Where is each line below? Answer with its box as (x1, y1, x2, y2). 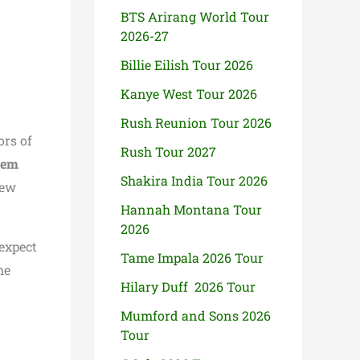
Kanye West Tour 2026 (121, 85, 260, 102)
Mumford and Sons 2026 (121, 307, 271, 324)
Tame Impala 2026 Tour (121, 249, 264, 266)
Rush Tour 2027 (121, 143, 216, 160)
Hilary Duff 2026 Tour (121, 278, 256, 295)
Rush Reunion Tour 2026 (121, 114, 275, 131)
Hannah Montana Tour (121, 201, 262, 218)
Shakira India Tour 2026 (121, 172, 268, 189)
